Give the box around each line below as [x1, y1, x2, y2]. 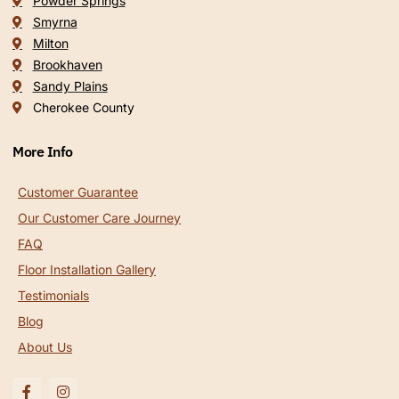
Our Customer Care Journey [18, 210, 181, 226]
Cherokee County [32, 100, 134, 116]
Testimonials [18, 288, 89, 304]
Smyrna [32, 14, 77, 30]
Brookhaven [32, 57, 102, 73]
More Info [12, 142, 73, 161]
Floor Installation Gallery [18, 262, 156, 278]
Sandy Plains [32, 78, 108, 94]
